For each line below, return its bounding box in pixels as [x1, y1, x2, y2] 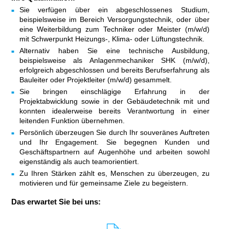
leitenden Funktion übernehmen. [19, 117, 125, 125]
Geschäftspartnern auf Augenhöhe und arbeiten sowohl [19, 148, 210, 156]
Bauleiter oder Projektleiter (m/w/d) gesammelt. [19, 76, 172, 84]
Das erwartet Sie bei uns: [11, 197, 101, 206]
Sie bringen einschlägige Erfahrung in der [19, 87, 210, 96]
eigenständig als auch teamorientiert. [19, 157, 139, 166]
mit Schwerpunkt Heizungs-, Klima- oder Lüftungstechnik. [19, 35, 204, 43]
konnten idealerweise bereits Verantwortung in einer [19, 107, 210, 115]
